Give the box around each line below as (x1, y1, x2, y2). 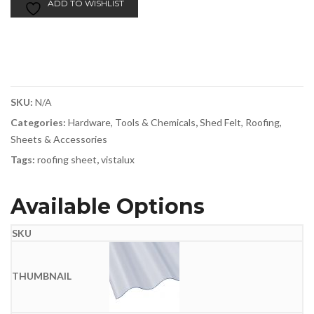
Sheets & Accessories (11, 133, 107, 145)
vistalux (101, 153, 135, 165)
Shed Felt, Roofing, (200, 116, 282, 128)
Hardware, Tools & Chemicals (68, 116, 196, 128)
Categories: (11, 116, 68, 128)
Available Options (11, 193, 205, 219)
